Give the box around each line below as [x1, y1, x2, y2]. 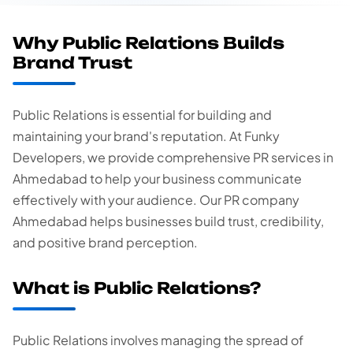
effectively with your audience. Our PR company [13, 191, 299, 208]
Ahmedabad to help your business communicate [13, 170, 302, 187]
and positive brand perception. [13, 234, 198, 251]
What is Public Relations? [13, 278, 261, 298]
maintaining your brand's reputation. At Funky [13, 128, 280, 144]
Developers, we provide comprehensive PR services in [13, 149, 333, 165]
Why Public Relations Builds [13, 33, 284, 53]
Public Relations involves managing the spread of [13, 332, 303, 348]
